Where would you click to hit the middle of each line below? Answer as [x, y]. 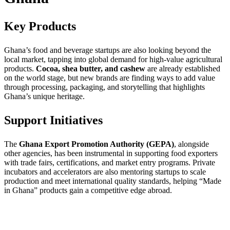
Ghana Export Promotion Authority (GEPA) [97, 144]
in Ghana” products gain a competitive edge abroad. [88, 190]
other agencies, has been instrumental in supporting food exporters [111, 154]
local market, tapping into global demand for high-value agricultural [113, 60]
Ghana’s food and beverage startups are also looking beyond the [108, 50]
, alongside [191, 144]
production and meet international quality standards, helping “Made [113, 181]
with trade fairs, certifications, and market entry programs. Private [110, 163]
